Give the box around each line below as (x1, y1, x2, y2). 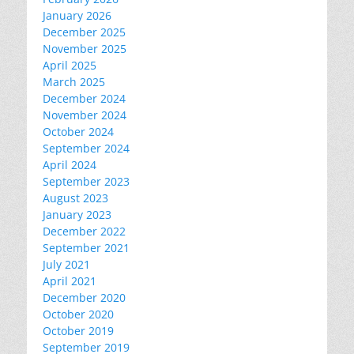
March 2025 (43, 74, 105, 89)
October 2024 (43, 124, 114, 139)
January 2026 (43, 8, 111, 23)
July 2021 (43, 257, 90, 272)
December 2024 (43, 91, 126, 106)
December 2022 (43, 224, 126, 239)
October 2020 (43, 307, 114, 322)
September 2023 (43, 174, 130, 189)
